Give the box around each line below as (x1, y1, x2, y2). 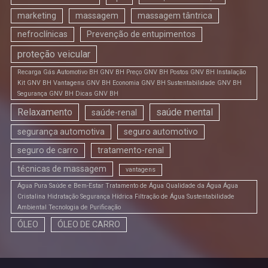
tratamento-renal (98, 145, 164, 156)
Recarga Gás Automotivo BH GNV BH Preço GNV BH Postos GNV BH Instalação (17, 68, 246, 77)
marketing (17, 11, 56, 21)
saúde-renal (92, 108, 137, 118)
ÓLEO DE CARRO (57, 220, 120, 230)
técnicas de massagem (17, 164, 106, 174)
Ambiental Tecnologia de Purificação (17, 203, 121, 212)
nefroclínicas (17, 29, 68, 39)
